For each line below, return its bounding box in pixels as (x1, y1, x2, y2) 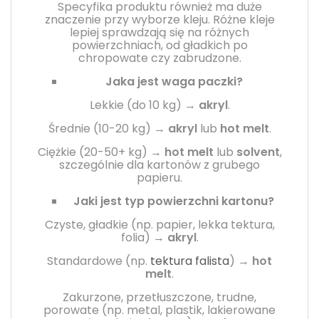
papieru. (137, 169, 182, 186)
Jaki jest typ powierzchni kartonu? (73, 192, 274, 209)
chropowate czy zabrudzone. (78, 49, 241, 66)
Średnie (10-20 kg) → (48, 120, 168, 137)
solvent (236, 143, 280, 160)
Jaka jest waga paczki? (105, 73, 243, 90)
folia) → (120, 229, 167, 246)
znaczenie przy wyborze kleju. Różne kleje (44, 11, 275, 28)
